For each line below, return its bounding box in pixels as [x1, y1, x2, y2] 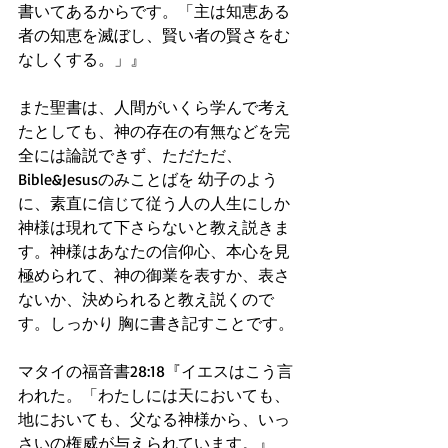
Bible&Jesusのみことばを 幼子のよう [18, 169, 278, 189]
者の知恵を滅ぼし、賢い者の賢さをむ [18, 25, 290, 45]
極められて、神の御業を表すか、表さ [18, 265, 290, 285]
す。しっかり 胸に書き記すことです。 [18, 313, 294, 333]
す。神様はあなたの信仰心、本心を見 [18, 241, 290, 261]
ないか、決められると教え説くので [18, 289, 274, 309]
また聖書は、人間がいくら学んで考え [18, 97, 290, 117]
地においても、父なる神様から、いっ [18, 409, 290, 429]
